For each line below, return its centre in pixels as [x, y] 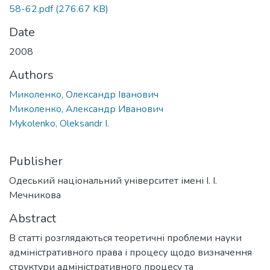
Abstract [33, 218]
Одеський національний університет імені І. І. [113, 181]
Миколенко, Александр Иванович [86, 109]
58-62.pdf [31, 9]
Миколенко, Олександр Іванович [84, 94]
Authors [31, 75]
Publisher [36, 161]
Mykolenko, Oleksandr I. [59, 123]
